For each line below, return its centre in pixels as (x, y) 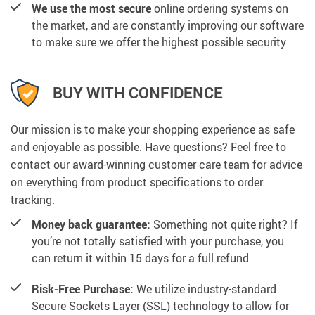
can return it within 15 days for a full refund (140, 258)
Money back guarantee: (91, 224)
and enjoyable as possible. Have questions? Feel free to (148, 147)
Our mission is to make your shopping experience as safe (153, 129)
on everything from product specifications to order (137, 182)
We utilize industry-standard (205, 289)
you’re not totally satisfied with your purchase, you (158, 241)
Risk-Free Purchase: (83, 289)
